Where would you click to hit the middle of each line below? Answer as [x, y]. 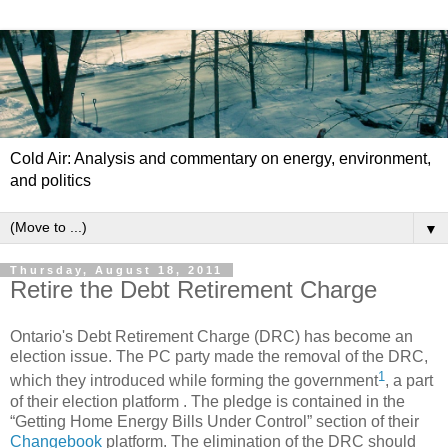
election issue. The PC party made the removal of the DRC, [219, 357]
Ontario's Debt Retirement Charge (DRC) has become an [211, 337]
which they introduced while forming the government [194, 381]
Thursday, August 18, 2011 [116, 269]
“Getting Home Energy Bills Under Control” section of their [214, 421]
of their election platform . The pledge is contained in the [207, 401]
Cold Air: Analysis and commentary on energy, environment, [220, 158]
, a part [409, 381]
